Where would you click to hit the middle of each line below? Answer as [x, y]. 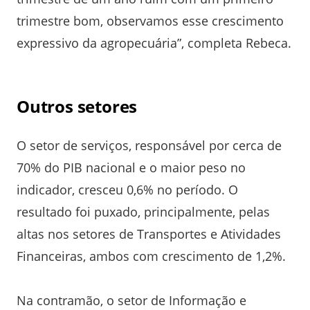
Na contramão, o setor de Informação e [131, 300]
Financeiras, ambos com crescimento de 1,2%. [151, 256]
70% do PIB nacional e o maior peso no [131, 167]
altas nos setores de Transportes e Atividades [149, 234]
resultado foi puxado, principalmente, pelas [143, 211]
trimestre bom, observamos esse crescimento [150, 20]
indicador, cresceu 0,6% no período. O [127, 189]
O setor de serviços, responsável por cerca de [149, 145]
